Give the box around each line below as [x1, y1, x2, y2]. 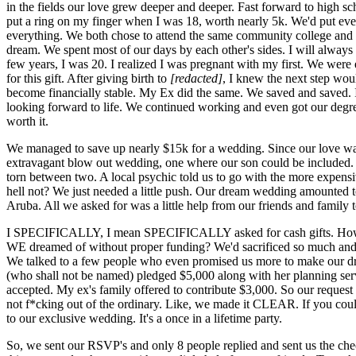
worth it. [6, 114, 48, 128]
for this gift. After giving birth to [6, 71, 170, 85]
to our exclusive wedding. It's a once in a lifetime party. [6, 311, 282, 325]
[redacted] [170, 71, 222, 85]
